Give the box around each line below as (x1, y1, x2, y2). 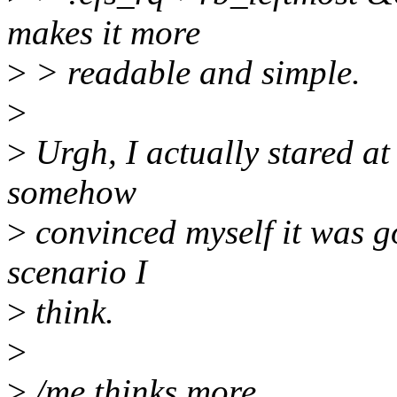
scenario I (7, 253, 147, 292)
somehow (7, 173, 136, 212)
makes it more (7, 13, 200, 52)
